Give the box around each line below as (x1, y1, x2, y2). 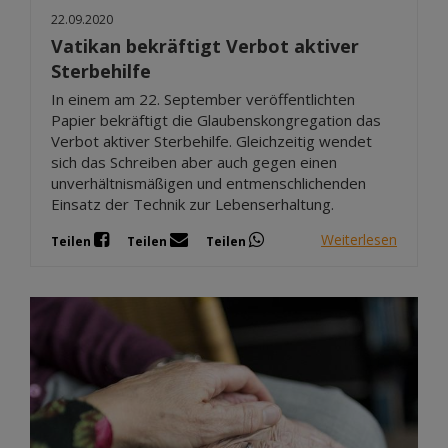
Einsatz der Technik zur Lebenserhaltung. (51, 193, 334, 214)
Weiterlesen (321, 230, 397, 250)
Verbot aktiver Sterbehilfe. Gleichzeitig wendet (51, 130, 372, 151)
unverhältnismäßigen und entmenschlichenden (51, 172, 366, 193)
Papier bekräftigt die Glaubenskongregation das (51, 109, 381, 130)
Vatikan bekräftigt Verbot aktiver (51, 33, 359, 58)
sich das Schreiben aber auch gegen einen (51, 151, 337, 172)
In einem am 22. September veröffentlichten (51, 88, 355, 109)
